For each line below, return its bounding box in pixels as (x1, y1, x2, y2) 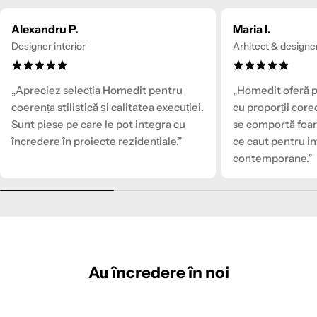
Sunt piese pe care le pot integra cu (11, 117, 185, 132)
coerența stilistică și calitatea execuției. (11, 100, 204, 115)
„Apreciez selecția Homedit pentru (11, 83, 183, 98)
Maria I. (232, 22, 271, 37)
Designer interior (11, 40, 86, 52)
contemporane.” (232, 151, 313, 166)
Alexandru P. (11, 22, 79, 37)
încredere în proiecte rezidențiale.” (11, 134, 183, 149)
